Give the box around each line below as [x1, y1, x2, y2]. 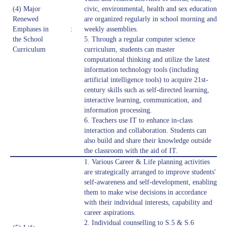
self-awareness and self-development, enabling [84, 178, 217, 186]
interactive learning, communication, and [84, 96, 202, 104]
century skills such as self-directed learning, [84, 86, 209, 94]
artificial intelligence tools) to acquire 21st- [84, 76, 208, 84]
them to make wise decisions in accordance [84, 188, 207, 197]
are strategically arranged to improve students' [84, 168, 216, 176]
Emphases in [13, 25, 49, 33]
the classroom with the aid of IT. [84, 147, 178, 155]
